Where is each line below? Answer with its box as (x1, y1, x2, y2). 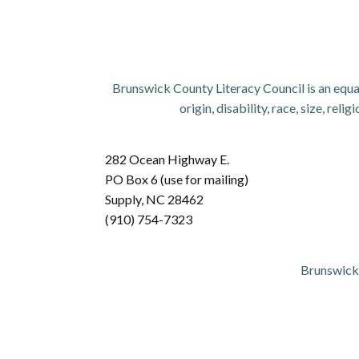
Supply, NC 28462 (105, 192, 204, 207)
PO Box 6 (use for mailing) (105, 171, 249, 187)
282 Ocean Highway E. (105, 151, 230, 167)
